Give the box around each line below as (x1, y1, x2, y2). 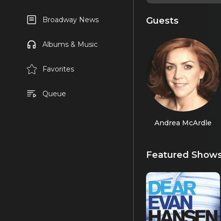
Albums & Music (42, 40, 98, 49)
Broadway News (42, 15, 99, 24)
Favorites (42, 65, 74, 74)
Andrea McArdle (154, 118, 212, 127)
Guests (146, 14, 179, 26)
